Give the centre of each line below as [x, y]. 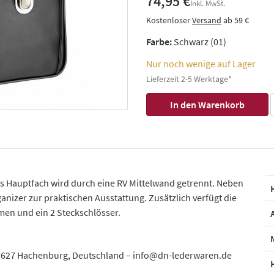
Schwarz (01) [200, 42]
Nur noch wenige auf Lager [201, 64]
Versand [207, 20]
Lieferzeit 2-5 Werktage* [189, 79]
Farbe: [159, 42]
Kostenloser [169, 20]
